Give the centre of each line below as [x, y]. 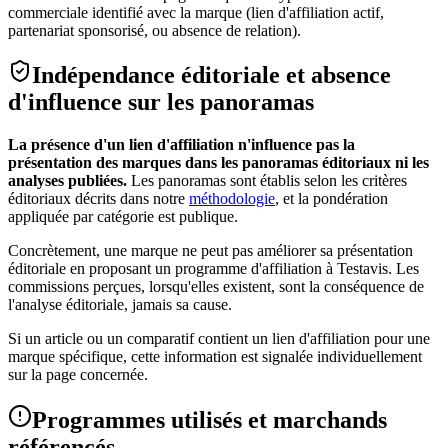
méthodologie [232, 199]
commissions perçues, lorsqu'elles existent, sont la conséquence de [216, 287]
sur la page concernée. [78, 375]
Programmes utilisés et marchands [209, 420]
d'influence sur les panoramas [161, 102]
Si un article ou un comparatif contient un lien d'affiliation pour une [219, 339]
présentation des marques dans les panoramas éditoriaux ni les [218, 163]
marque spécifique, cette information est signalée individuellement [215, 357]
